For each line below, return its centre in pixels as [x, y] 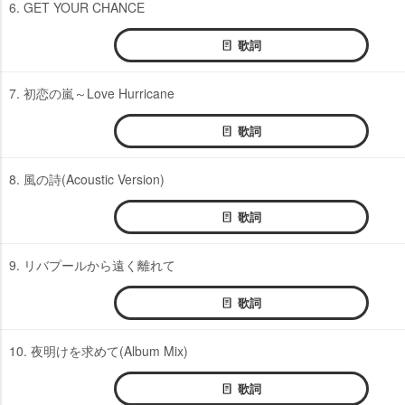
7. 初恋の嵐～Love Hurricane [92, 94]
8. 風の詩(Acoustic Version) [87, 179]
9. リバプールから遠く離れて [92, 265]
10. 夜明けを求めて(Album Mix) [99, 351]
